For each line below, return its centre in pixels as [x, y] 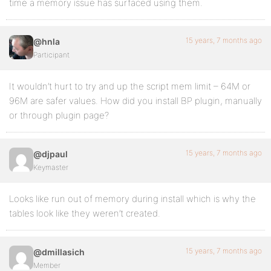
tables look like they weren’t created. [85, 213]
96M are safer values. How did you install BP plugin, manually [135, 101]
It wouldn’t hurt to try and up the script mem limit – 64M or [130, 86]
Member [47, 265]
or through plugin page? [59, 115]
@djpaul [51, 154]
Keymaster [51, 167]
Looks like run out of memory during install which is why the [132, 199]
